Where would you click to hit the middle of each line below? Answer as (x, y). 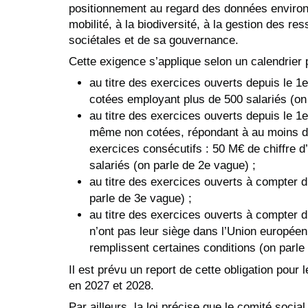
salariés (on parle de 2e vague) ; (173, 165)
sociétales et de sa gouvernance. (154, 40)
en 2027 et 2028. (111, 285)
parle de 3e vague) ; (141, 198)
